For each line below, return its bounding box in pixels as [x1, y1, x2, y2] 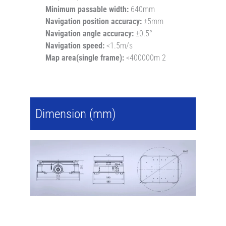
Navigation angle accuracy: [45, 28, 134, 38]
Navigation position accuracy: [45, 16, 142, 26]
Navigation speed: [45, 40, 104, 50]
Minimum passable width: [45, 4, 129, 14]
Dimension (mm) [35, 106, 116, 122]
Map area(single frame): [45, 52, 124, 63]
